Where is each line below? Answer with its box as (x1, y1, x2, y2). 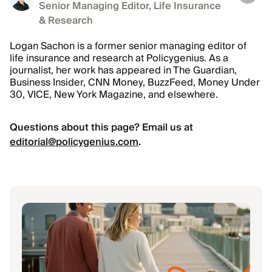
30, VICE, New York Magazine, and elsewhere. (10, 86, 218, 103)
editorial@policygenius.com (10, 134, 138, 151)
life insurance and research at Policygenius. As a (10, 50, 228, 67)
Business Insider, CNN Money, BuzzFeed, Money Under (10, 74, 260, 91)
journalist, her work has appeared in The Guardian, (10, 62, 237, 79)
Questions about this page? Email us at (10, 119, 195, 136)
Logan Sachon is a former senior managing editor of (10, 38, 246, 55)
